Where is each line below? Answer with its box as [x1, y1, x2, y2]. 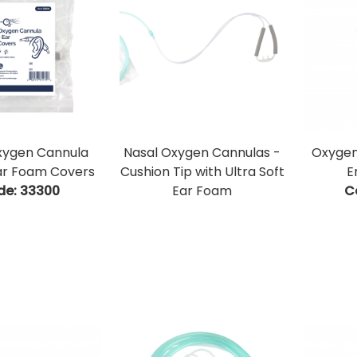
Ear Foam [172, 182, 233, 201]
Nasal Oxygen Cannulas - [124, 143, 281, 163]
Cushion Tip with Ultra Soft [120, 163, 284, 182]
